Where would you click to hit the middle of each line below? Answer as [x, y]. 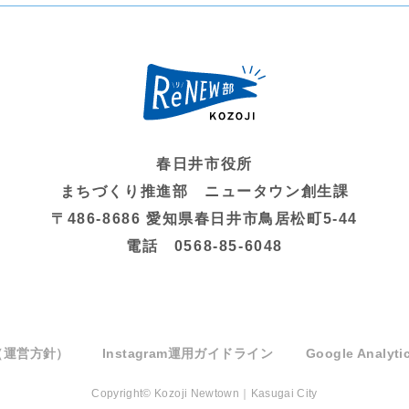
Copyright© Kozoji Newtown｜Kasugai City [204, 394]
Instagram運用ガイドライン [187, 354]
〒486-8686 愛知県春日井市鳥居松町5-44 [204, 219]
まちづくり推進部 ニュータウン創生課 [204, 192]
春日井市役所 [204, 164]
